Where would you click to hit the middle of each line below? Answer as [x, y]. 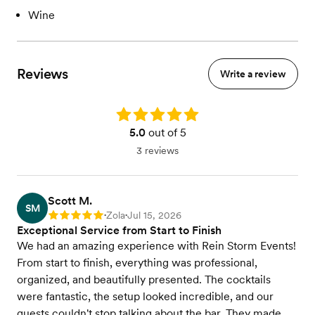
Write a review [253, 74]
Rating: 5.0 [139, 113]
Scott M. [70, 201]
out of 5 [166, 133]
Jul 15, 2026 [154, 215]
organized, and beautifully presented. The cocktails [144, 279]
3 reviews [157, 150]
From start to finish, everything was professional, [137, 263]
